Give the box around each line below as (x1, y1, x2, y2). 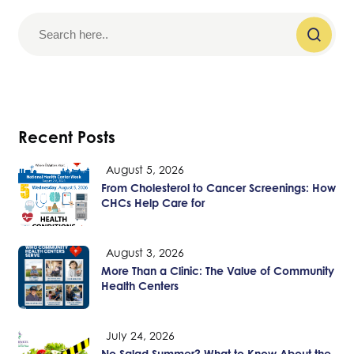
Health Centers (101, 279, 179, 293)
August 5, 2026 (106, 163, 184, 177)
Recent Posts (18, 127, 115, 148)
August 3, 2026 (106, 246, 184, 260)
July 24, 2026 (106, 329, 175, 343)
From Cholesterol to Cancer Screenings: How (101, 181, 336, 195)
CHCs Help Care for (101, 196, 205, 210)
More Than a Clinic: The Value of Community (101, 264, 334, 278)
